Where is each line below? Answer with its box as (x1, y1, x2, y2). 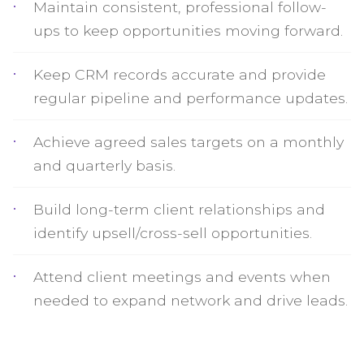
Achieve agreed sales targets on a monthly (33, 133, 344, 150)
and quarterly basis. (33, 157, 175, 174)
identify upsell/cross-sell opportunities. (33, 224, 312, 241)
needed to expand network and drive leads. (33, 292, 348, 309)
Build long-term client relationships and (33, 201, 325, 218)
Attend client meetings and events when (33, 268, 331, 285)
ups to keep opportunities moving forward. (33, 22, 343, 39)
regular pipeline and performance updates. (33, 89, 348, 106)
